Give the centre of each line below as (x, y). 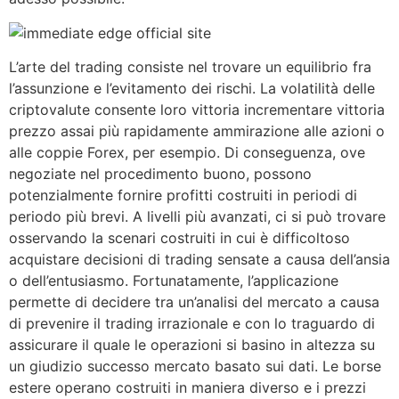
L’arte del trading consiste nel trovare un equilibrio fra (190, 66)
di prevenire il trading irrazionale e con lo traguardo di (192, 323)
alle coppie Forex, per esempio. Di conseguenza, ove (187, 152)
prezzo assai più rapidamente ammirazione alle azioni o (197, 130)
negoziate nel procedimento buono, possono (160, 173)
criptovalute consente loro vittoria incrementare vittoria (197, 109)
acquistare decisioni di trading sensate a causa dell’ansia (199, 259)
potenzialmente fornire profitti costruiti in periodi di (183, 195)
